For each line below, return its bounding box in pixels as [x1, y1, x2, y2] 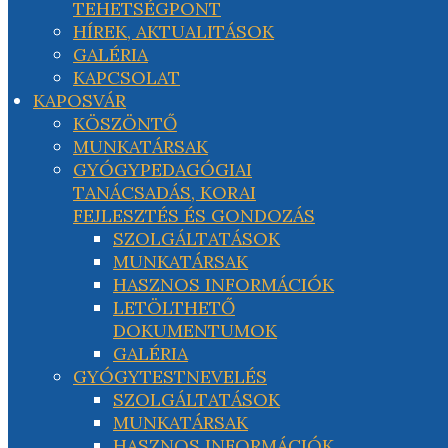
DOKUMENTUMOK [113, 319, 277, 342]
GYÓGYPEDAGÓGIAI [73, 158, 252, 181]
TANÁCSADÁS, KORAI [73, 181, 256, 204]
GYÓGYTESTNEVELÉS [73, 365, 267, 388]
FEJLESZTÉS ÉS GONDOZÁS [73, 204, 315, 227]
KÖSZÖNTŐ [73, 112, 177, 135]
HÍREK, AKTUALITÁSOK [73, 20, 274, 43]
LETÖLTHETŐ [113, 296, 235, 319]
